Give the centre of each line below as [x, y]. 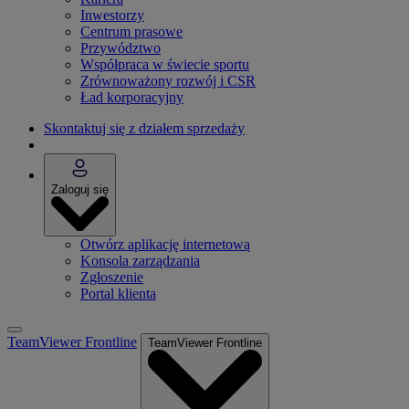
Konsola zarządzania [140, 260]
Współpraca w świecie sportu [165, 65]
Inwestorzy [112, 16]
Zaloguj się [80, 190]
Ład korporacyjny [132, 98]
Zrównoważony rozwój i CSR [168, 81]
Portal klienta [118, 293]
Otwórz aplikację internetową [165, 244]
